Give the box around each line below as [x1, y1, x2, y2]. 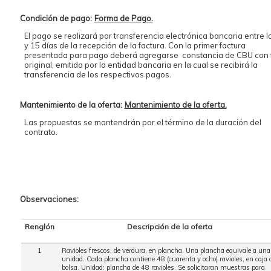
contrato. [24, 127, 57, 137]
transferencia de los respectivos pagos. [24, 70, 171, 80]
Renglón [24, 222, 54, 232]
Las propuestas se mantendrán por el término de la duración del [24, 117, 261, 128]
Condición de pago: [19, 13, 92, 24]
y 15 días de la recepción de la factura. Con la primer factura [24, 41, 246, 51]
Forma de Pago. [94, 13, 153, 24]
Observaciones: [19, 194, 79, 204]
